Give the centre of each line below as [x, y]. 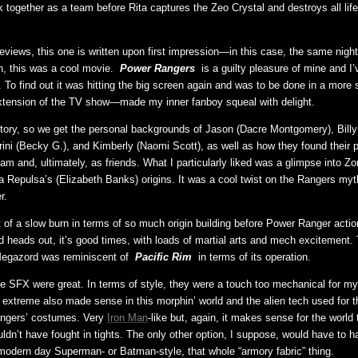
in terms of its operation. [253, 257]
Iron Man [127, 317]
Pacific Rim [163, 257]
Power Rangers [157, 68]
